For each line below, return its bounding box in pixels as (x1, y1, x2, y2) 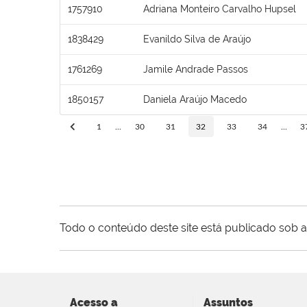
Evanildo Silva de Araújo (143, 33, 251, 45)
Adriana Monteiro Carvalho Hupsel (143, 3, 296, 14)
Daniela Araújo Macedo (143, 93, 247, 105)
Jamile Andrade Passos (143, 63, 248, 75)
